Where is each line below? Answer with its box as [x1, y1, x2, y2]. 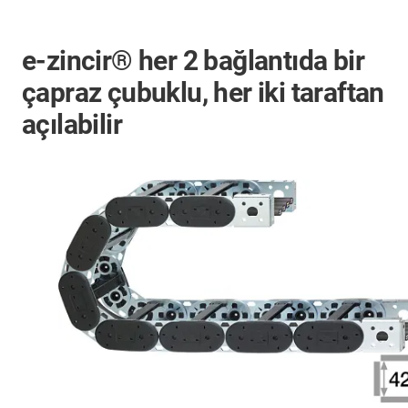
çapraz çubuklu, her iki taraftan [22, 76, 384, 108]
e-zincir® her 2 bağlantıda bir [22, 45, 364, 76]
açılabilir [22, 108, 123, 140]
